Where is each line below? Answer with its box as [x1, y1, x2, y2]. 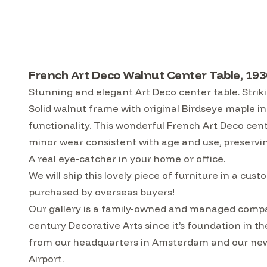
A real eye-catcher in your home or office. [29, 153, 228, 164]
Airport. [29, 253, 66, 265]
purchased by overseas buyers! [29, 186, 177, 198]
